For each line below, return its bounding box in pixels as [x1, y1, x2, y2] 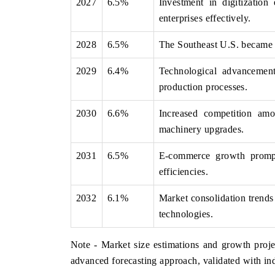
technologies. [158, 208, 213, 219]
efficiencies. [158, 166, 208, 177]
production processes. [158, 81, 248, 92]
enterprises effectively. [158, 12, 251, 23]
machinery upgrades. [158, 123, 244, 134]
